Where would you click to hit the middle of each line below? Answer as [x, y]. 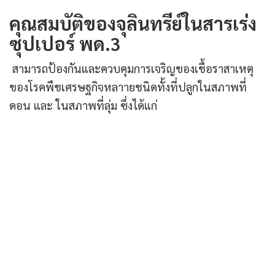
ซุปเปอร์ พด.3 [65, 44]
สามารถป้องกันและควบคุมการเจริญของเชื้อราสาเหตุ [131, 68]
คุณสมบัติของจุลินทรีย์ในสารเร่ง [133, 23]
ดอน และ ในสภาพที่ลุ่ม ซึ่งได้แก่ [83, 105]
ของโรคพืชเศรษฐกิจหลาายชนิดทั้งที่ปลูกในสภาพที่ [128, 87]
